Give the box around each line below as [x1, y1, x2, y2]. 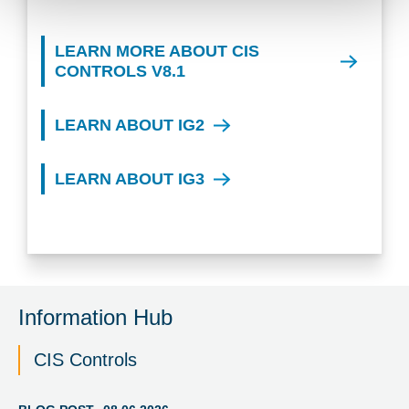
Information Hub [18, 305, 173, 330]
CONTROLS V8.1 [55, 62, 185, 81]
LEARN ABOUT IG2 [55, 116, 204, 135]
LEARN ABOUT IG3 [55, 170, 204, 189]
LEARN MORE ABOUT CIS [55, 42, 259, 61]
